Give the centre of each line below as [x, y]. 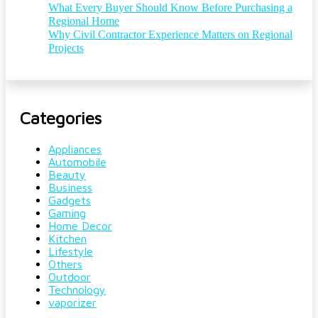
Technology [77, 290]
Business [70, 188]
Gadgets [70, 201]
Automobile [77, 162]
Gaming [67, 213]
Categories [61, 118]
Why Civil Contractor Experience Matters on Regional [170, 34]
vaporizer [72, 303]
